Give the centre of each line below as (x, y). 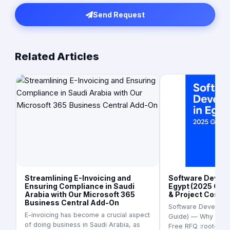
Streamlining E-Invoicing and (78, 178)
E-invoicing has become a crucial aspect (87, 215)
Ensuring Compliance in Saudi (80, 186)
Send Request (119, 15)
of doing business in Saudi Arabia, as (82, 225)
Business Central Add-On (72, 203)
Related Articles (57, 57)
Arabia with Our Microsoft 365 (80, 195)
